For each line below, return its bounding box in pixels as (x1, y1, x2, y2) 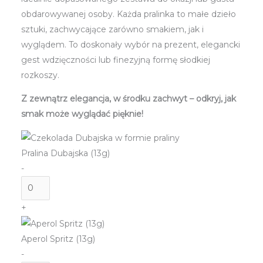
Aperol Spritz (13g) (21, 234, 95, 245)
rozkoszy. (21, 69, 59, 80)
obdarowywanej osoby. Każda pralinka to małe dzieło (21, 8, 236, 19)
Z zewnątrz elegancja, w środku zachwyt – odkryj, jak (21, 93, 236, 104)
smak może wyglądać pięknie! (21, 108, 143, 119)
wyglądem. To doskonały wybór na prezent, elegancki (21, 39, 240, 50)
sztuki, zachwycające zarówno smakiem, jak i (21, 23, 204, 35)
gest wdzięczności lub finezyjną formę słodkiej (21, 54, 210, 65)
